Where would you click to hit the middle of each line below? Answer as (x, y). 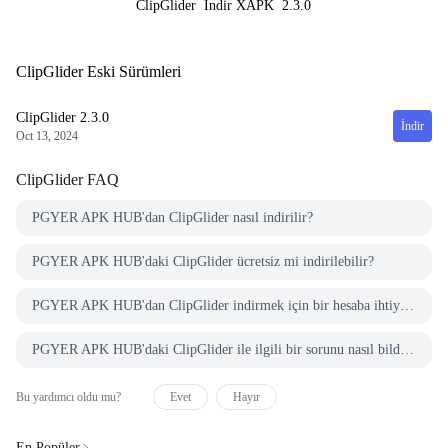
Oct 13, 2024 (47, 136)
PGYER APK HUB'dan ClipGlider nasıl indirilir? (172, 217)
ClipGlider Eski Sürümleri (98, 71)
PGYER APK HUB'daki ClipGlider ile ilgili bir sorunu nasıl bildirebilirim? (407, 349)
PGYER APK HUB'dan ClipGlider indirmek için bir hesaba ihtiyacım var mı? (407, 305)
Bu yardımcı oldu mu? (68, 397)
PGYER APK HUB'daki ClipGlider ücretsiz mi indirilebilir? (203, 261)
